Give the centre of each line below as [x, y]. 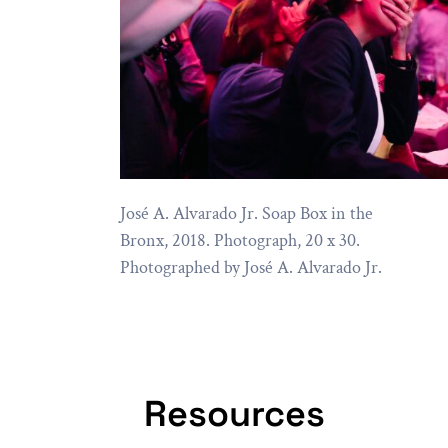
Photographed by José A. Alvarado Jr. [251, 267]
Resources [234, 413]
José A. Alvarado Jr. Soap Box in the [246, 213]
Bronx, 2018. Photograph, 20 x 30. [240, 240]
